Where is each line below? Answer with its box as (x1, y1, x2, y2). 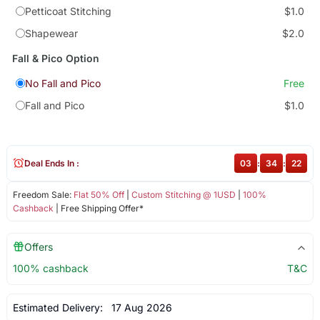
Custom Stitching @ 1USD (131, 189, 236, 200)
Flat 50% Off (73, 189, 124, 200)
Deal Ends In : (24, 157, 79, 169)
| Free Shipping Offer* (53, 202, 144, 214)
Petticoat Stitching (24, 5, 111, 18)
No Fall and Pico (24, 77, 101, 90)
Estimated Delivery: (12, 301, 106, 314)
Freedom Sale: (12, 189, 74, 200)
